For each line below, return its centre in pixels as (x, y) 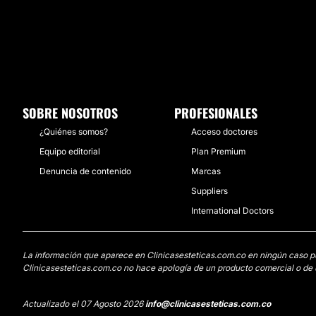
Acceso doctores (224, 132)
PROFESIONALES (215, 113)
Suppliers (209, 191)
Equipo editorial (70, 151)
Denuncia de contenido (85, 171)
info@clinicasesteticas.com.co (208, 304)
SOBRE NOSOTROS (70, 113)
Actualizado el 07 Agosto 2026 (84, 304)
